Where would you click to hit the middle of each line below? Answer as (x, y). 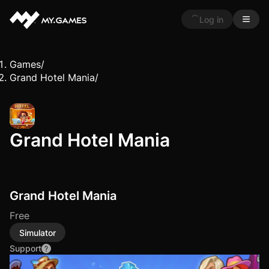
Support (26, 248)
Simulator (38, 232)
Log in (211, 19)
